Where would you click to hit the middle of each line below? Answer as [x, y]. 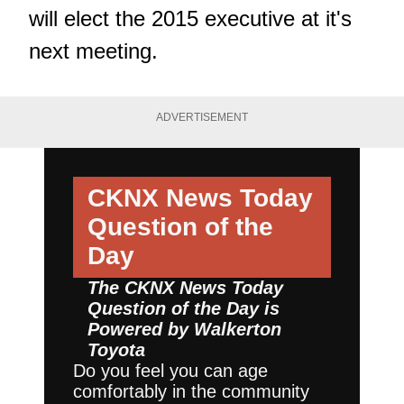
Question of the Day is [184, 308]
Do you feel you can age [170, 370]
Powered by [141, 329]
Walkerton [238, 329]
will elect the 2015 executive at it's [190, 19]
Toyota [116, 349]
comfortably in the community [191, 391]
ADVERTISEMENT [202, 118]
